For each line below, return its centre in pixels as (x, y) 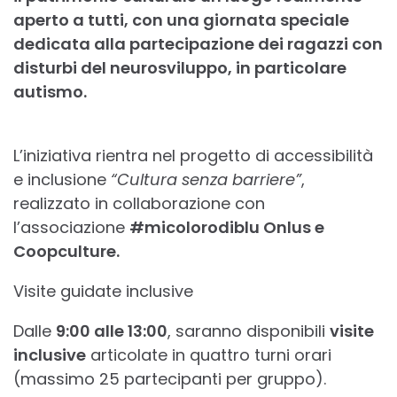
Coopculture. (66, 251)
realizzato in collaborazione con (139, 203)
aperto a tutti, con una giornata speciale (181, 19)
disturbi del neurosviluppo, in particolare (180, 67)
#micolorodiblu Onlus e (227, 227)
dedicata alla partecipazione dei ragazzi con (198, 43)
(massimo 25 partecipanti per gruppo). (170, 378)
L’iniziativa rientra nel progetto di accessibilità (193, 155)
